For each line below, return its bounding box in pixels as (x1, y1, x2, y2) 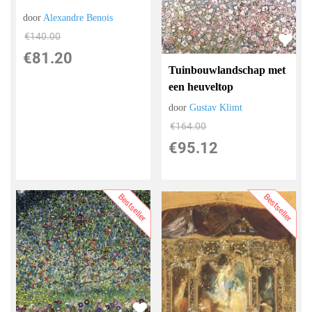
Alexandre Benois (43, 13, 114, 24)
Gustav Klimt (189, 102, 243, 113)
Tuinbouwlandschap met (169, 63, 286, 76)
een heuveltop (169, 80, 234, 93)
